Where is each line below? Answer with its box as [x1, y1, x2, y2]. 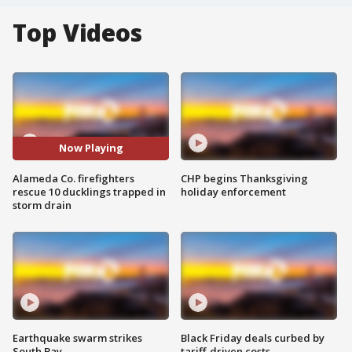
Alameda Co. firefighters [13, 170, 134, 185]
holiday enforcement [181, 184, 286, 199]
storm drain [13, 197, 71, 212]
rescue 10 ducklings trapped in [13, 184, 166, 199]
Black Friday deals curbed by [181, 330, 324, 345]
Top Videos [13, 16, 142, 49]
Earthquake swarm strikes [13, 330, 142, 345]
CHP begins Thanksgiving [181, 170, 308, 185]
